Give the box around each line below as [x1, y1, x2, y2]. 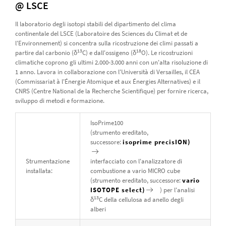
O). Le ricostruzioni [141, 48, 193, 57]
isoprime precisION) [122, 137, 190, 146]
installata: [25, 166, 52, 175]
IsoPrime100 [90, 118, 123, 127]
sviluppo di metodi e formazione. [15, 96, 104, 105]
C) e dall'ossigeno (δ [82, 48, 136, 57]
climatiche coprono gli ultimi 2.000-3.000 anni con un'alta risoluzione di [15, 58, 208, 67]
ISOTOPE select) [90, 185, 145, 194]
